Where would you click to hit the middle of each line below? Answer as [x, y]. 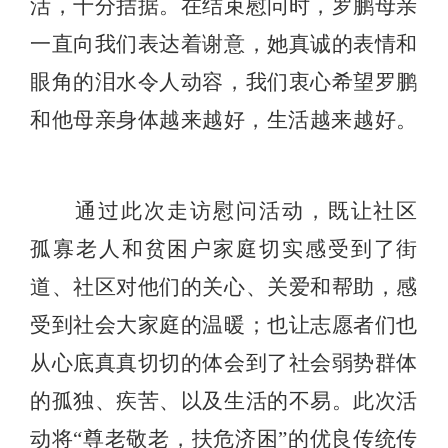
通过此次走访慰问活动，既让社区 [246, 211]
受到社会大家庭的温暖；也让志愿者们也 [224, 325]
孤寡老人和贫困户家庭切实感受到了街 [224, 249]
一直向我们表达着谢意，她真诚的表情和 [224, 44]
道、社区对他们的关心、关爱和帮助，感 [224, 287]
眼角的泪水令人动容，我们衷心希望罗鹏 [224, 82]
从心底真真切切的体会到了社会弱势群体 [224, 363]
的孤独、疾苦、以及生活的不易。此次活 [224, 401]
